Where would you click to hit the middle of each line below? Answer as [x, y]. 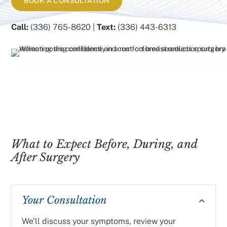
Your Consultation [65, 200]
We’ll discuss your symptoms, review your [99, 221]
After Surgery [46, 157]
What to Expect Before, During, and [104, 144]
